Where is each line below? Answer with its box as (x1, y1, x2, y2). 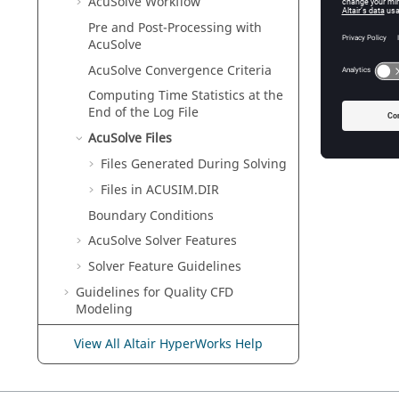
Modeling (76, 299, 133, 319)
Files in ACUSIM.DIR (101, 180, 219, 199)
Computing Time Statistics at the (88, 86, 283, 106)
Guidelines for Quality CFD (76, 282, 233, 302)
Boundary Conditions (88, 206, 214, 225)
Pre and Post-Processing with (88, 18, 262, 37)
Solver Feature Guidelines (88, 257, 241, 277)
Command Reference (117, 351, 246, 370)
